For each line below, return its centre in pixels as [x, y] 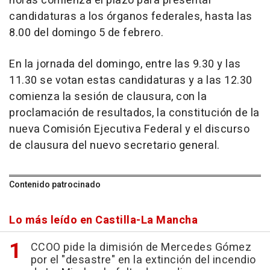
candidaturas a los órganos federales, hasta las [131, 17]
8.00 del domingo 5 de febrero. [86, 33]
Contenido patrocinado [55, 185]
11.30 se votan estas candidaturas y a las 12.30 [131, 80]
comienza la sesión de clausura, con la [108, 97]
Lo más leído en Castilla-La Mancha [103, 220]
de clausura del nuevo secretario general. [115, 146]
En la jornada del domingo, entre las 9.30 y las [125, 64]
